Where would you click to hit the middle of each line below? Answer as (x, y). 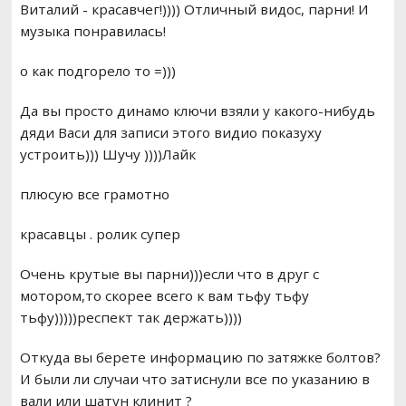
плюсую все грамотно (94, 194)
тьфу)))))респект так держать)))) (130, 318)
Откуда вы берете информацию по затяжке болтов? (200, 358)
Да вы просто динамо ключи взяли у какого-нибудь (197, 111)
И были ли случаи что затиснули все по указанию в (194, 379)
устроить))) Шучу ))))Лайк (107, 155)
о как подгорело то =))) (97, 71)
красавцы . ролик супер (100, 234)
